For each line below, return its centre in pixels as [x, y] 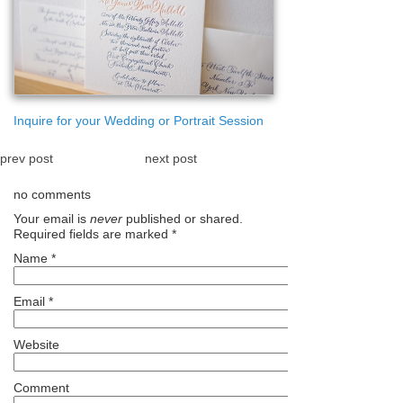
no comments [52, 195]
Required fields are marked [93, 234]
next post [170, 159]
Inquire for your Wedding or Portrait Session [139, 121]
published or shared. [183, 219]
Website [36, 345]
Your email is [52, 219]
